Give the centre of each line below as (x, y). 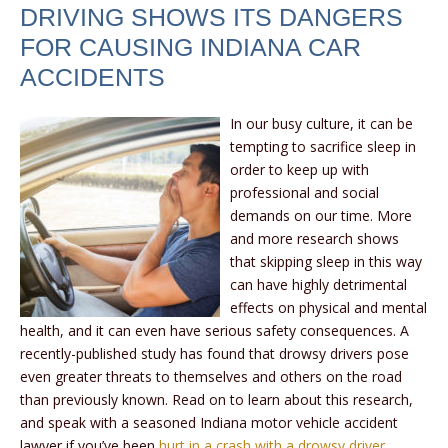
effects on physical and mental (328, 308)
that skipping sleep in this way (326, 262)
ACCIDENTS (92, 77)
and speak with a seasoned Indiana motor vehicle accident (209, 423)
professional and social (304, 193)
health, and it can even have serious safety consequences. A (214, 331)
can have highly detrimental (318, 285)
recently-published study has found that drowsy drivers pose (214, 354)
